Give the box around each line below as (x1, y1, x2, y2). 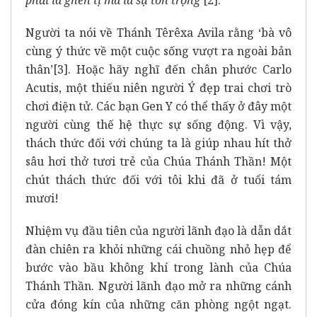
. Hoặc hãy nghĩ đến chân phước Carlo (68, 61, 292, 77)
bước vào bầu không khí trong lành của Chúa (25, 259, 292, 275)
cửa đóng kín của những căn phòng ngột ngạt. (25, 296, 292, 312)
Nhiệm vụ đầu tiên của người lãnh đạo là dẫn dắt (25, 222, 292, 238)
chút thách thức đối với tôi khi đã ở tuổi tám (25, 171, 292, 188)
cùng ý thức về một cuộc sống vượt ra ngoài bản (25, 42, 292, 59)
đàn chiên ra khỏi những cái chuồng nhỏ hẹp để (25, 241, 292, 257)
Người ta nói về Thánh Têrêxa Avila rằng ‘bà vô (25, 24, 292, 40)
